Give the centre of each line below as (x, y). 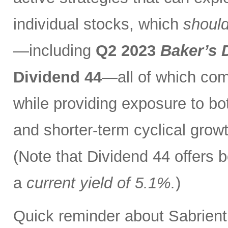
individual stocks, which (98, 24)
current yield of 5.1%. (101, 183)
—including (54, 51)
